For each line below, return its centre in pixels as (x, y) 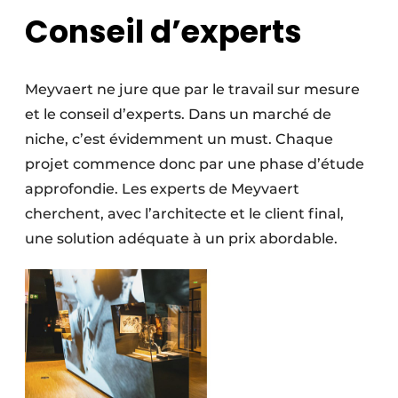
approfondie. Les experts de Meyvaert (162, 189)
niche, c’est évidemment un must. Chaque (179, 139)
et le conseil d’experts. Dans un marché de (178, 115)
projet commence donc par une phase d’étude (195, 164)
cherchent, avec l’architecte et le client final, (184, 214)
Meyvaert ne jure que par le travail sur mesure (192, 90)
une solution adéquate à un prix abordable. (181, 239)
